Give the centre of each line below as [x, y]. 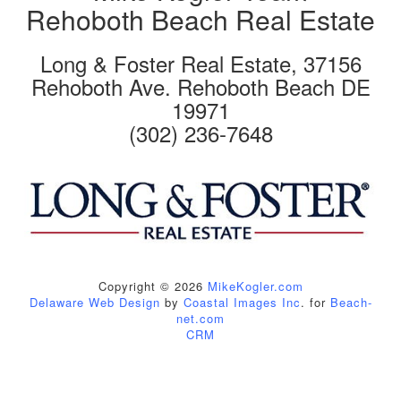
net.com [200, 319]
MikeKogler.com [255, 286]
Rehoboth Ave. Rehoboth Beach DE [200, 86]
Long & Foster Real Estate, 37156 [200, 63]
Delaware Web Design [94, 303]
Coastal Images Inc [242, 303]
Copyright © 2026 [153, 286]
